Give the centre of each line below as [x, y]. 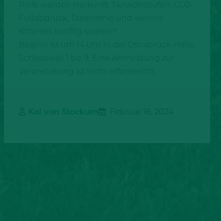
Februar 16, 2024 [141, 111]
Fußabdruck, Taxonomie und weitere [91, 18]
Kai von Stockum [63, 111]
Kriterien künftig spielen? [68, 31]
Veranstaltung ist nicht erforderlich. [87, 71]
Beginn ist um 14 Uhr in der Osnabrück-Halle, [107, 44]
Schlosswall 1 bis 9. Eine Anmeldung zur [96, 58]
